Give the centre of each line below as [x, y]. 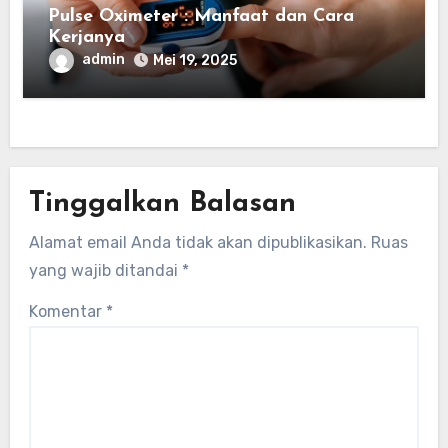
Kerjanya [86, 37]
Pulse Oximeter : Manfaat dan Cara [200, 16]
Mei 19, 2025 [194, 60]
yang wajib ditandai [106, 270]
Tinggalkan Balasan [163, 204]
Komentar [68, 311]
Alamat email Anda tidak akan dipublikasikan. [198, 242]
